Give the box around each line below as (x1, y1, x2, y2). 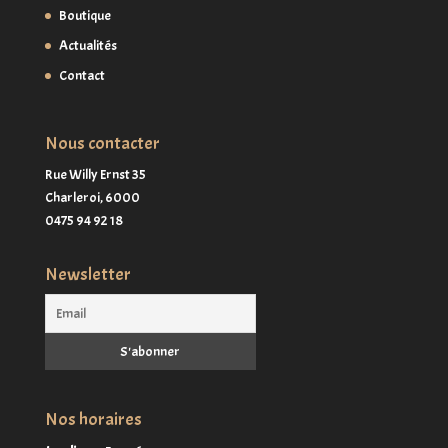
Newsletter (44, 263, 131, 287)
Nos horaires (44, 408, 142, 432)
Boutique (58, 6, 111, 24)
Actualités (58, 36, 117, 54)
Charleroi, (44, 189, 105, 207)
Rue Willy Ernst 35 (44, 166, 146, 184)
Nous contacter (44, 132, 160, 156)
